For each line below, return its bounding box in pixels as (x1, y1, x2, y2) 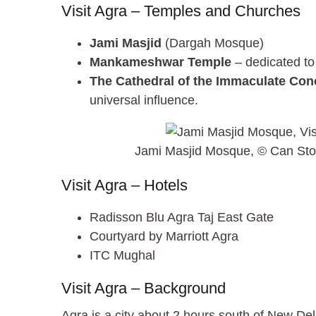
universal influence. (90, 92, 198, 107)
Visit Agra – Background (61, 279, 226, 297)
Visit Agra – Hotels (61, 176, 188, 194)
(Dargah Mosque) (162, 35, 264, 50)
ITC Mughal (90, 248, 155, 262)
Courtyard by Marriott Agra (90, 229, 238, 243)
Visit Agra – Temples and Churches (61, 1, 300, 20)
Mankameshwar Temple (90, 54, 231, 69)
